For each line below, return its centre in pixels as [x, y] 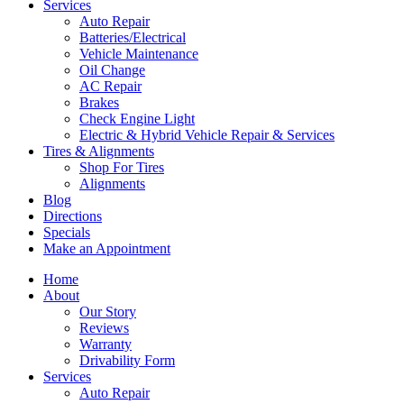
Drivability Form [127, 361]
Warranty [106, 344]
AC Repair [110, 87]
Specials [67, 233]
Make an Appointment [107, 249]
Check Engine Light [137, 119]
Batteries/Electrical [133, 38]
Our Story [108, 312]
